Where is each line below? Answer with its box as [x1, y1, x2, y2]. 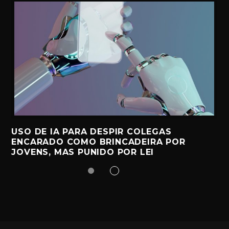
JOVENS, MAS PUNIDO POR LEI [11, 147, 154, 157]
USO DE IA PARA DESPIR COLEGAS [11, 127, 172, 137]
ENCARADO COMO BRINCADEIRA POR [11, 137, 186, 147]
